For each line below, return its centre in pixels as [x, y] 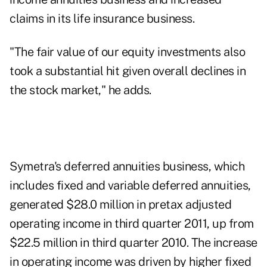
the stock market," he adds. [80, 90]
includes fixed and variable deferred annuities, [130, 186]
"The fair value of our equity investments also [127, 52]
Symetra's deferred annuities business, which [127, 167]
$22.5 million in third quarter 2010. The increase [133, 243]
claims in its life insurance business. [102, 19]
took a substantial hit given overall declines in [128, 71]
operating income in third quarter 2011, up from [132, 224]
